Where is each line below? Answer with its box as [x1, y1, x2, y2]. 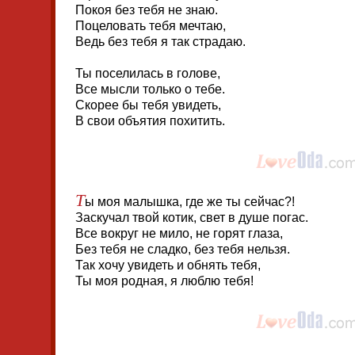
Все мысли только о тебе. [75, 82, 225, 96]
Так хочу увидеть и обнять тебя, [75, 258, 261, 272]
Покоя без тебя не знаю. [75, 3, 218, 17]
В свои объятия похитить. [75, 114, 225, 128]
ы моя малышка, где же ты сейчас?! [85, 195, 295, 208]
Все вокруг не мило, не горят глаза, [75, 227, 283, 240]
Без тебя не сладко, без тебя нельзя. [75, 242, 290, 256]
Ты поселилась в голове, [75, 67, 220, 80]
